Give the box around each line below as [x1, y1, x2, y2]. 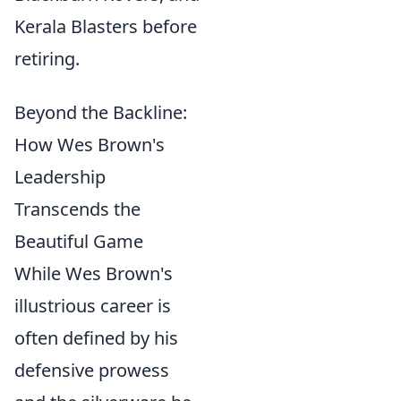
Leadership [14, 165, 106, 189]
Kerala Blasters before [14, 14, 197, 38]
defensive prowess [14, 358, 169, 382]
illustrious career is [14, 294, 171, 318]
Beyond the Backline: [14, 100, 187, 124]
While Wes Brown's [14, 261, 173, 286]
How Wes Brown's [14, 132, 165, 157]
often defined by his [14, 326, 178, 350]
